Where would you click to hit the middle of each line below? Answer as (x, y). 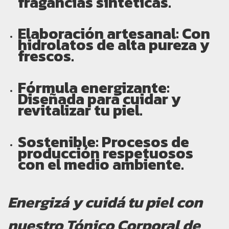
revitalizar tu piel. (80, 110)
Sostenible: (58, 142)
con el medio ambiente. (101, 165)
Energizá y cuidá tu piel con (105, 202)
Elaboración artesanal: (98, 34)
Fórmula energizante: (94, 88)
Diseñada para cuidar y (99, 99)
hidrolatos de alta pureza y (114, 45)
